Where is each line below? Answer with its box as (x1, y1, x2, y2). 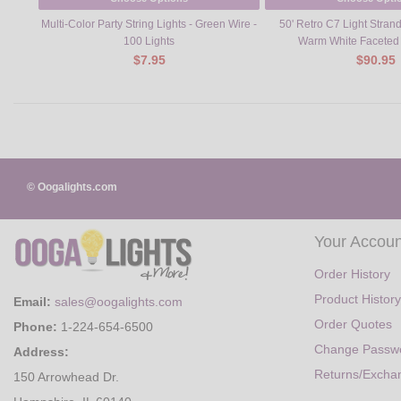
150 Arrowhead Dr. (13, 370, 119, 385)
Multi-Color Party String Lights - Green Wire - (41, 17, 257, 30)
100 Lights (124, 34, 175, 47)
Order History (314, 267, 390, 282)
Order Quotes (314, 317, 392, 332)
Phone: (13, 320, 57, 335)
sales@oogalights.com (55, 294, 183, 310)
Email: (13, 294, 51, 310)
